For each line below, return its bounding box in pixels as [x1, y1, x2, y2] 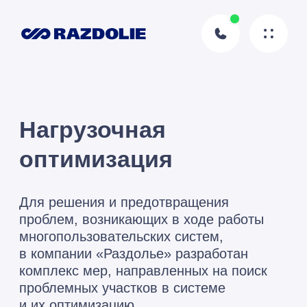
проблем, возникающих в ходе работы [14, 151, 188, 162]
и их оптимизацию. [14, 212, 99, 223]
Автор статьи [60, 270, 102, 279]
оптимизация [14, 104, 123, 123]
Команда [60, 243, 103, 254]
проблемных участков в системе [14, 199, 161, 211]
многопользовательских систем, [14, 163, 160, 175]
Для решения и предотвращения [14, 138, 164, 150]
